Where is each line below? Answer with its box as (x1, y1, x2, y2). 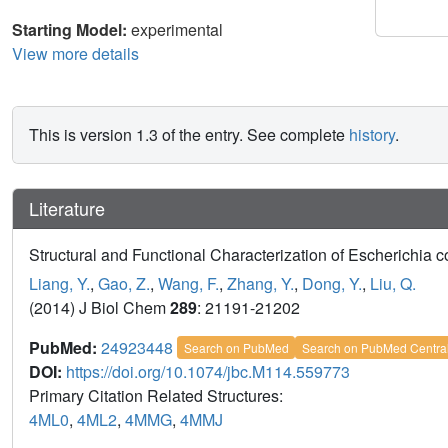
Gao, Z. (98, 271, 150, 295)
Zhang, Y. (227, 271, 294, 295)
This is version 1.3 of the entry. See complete (29, 122, 349, 146)
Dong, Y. (302, 271, 362, 295)
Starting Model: (12, 17, 131, 41)
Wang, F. (158, 271, 219, 295)
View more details (12, 41, 139, 65)
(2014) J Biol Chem (29, 295, 170, 319)
